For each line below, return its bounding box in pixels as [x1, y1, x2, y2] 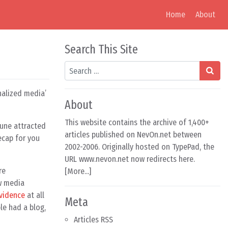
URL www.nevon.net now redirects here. [65, 154, 195, 164]
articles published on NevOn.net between [65, 130, 202, 139]
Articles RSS [74, 215, 113, 224]
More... [67, 166, 89, 176]
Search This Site [65, 42, 138, 56]
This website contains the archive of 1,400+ [65, 118, 209, 127]
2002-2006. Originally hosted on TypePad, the [65, 142, 214, 152]
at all [25, 190, 44, 200]
